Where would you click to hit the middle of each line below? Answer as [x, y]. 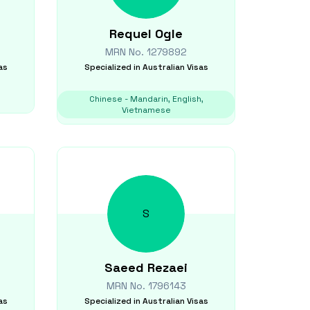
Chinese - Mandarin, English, [146, 99]
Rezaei [167, 267]
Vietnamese [146, 110]
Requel [130, 34]
